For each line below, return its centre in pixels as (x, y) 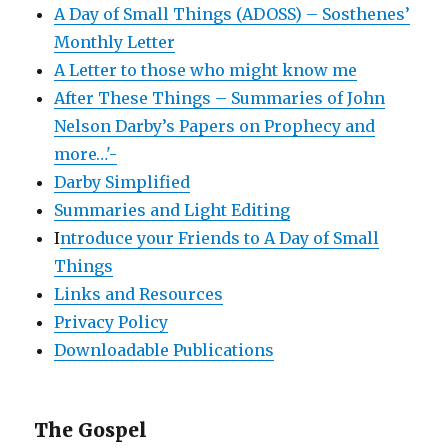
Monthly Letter (115, 41)
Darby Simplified (122, 181)
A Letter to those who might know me (206, 69)
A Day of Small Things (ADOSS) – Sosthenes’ (232, 13)
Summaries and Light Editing (172, 209)
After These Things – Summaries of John (220, 97)
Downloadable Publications (164, 349)
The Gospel (91, 429)
